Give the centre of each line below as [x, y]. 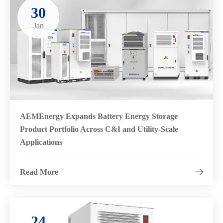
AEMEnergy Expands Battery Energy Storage [99, 116]
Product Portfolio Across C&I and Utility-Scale [99, 129]
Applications [41, 142]
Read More [39, 172]
